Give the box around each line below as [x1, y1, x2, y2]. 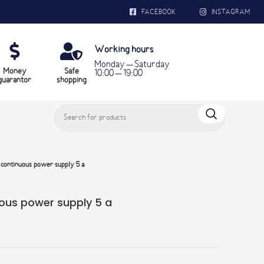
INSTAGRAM [211, 8, 250, 16]
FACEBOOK [141, 8, 176, 16]
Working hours [94, 44, 153, 55]
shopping [56, 75, 87, 85]
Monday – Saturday [94, 59, 170, 70]
